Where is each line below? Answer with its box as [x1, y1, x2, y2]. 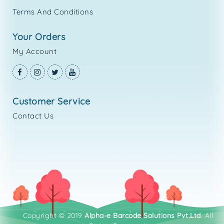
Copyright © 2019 [22, 211, 85, 220]
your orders [12, 31, 65, 43]
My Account [12, 46, 56, 56]
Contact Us [12, 111, 53, 121]
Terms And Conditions [12, 7, 93, 17]
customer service [12, 95, 90, 107]
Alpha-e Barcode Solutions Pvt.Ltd [84, 211, 201, 220]
